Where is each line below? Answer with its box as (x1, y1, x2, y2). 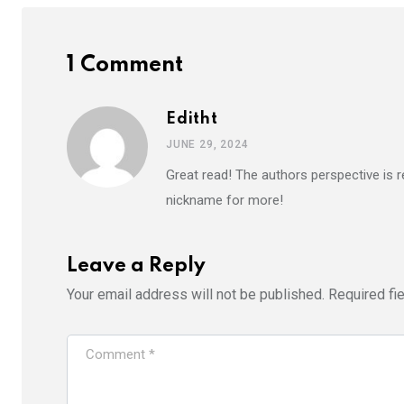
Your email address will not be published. (67, 286, 325, 304)
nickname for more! (166, 192, 283, 209)
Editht (166, 111, 218, 128)
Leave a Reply (67, 256, 206, 277)
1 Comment (67, 54, 183, 78)
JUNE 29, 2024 (166, 138, 249, 151)
